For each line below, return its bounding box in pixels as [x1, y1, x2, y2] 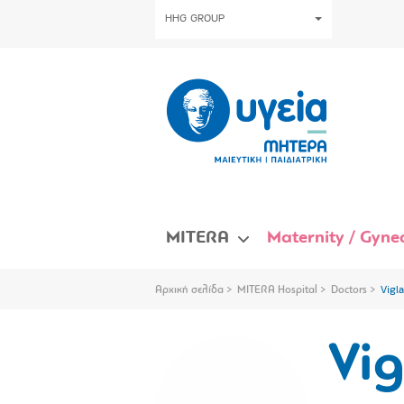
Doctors [331, 284, 367, 296]
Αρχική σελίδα [155, 284, 224, 296]
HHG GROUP [165, 14, 225, 24]
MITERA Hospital [237, 284, 317, 296]
